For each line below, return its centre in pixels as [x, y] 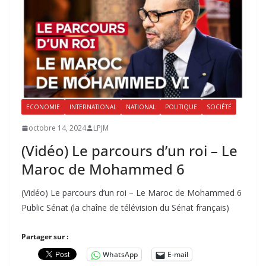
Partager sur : [45, 237]
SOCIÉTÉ [219, 107]
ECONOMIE [43, 107]
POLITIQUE [181, 107]
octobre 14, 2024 [57, 128]
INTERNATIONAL [93, 107]
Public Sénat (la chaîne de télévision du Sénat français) [125, 208]
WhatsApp [120, 255]
